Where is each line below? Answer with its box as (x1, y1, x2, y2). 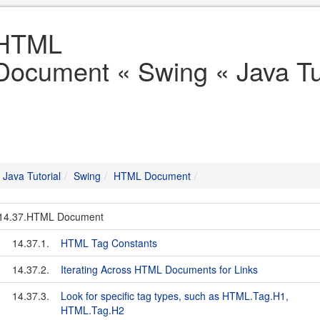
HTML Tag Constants (61, 236, 157, 250)
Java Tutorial (3, 169, 61, 183)
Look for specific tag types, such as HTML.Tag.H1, (61, 289, 289, 303)
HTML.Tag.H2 (61, 303, 124, 317)
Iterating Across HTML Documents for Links (61, 262, 258, 276)
